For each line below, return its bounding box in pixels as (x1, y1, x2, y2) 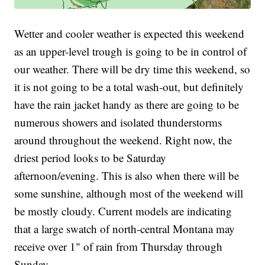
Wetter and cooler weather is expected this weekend (14, 25, 245, 41)
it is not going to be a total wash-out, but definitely (14, 79, 244, 94)
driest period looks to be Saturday (14, 150, 167, 165)
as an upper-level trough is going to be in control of (14, 43, 247, 59)
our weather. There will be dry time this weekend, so (14, 61, 251, 76)
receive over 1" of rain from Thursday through (14, 238, 223, 254)
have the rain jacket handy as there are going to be (14, 96, 240, 112)
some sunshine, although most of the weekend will (14, 185, 244, 201)
